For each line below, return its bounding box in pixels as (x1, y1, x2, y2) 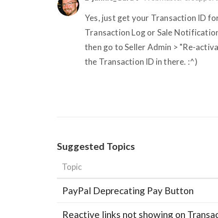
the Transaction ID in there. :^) (85, 56, 198, 67)
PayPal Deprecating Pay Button (62, 184, 194, 196)
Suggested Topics (57, 140, 135, 152)
